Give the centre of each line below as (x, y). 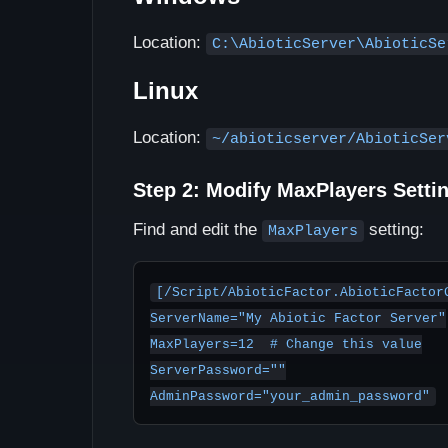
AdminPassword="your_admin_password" (290, 396)
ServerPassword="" (218, 370)
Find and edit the (197, 229)
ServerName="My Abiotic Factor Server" (298, 318)
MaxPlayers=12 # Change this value (286, 344)
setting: (394, 229)
